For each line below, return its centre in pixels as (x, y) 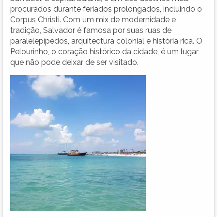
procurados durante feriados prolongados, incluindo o (106, 9)
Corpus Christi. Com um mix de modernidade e (93, 19)
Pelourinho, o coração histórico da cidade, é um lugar (104, 51)
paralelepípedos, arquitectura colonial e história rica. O (106, 41)
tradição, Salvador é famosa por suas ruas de (91, 30)
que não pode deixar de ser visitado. (74, 62)
